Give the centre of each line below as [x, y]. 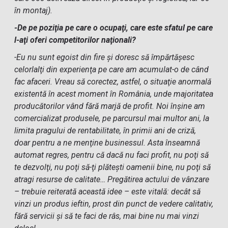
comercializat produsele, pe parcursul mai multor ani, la [112, 118]
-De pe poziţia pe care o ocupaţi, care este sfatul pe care [114, 28]
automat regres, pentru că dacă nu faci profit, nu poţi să [112, 155]
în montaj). [34, 10]
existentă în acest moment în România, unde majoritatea [114, 94]
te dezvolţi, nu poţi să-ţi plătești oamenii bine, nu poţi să [113, 167]
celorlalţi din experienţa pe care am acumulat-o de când [112, 69]
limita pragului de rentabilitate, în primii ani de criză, [105, 131]
